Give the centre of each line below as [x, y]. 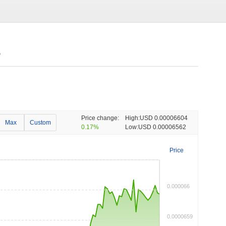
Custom [41, 123]
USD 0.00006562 [162, 127]
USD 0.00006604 [164, 118]
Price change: [100, 118]
